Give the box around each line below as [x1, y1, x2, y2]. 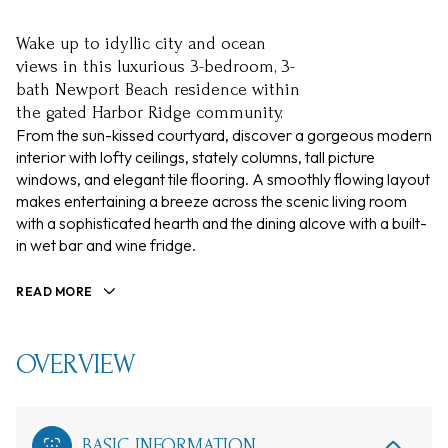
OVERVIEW [16, 349, 136, 381]
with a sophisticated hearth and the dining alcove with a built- [16, 213, 427, 233]
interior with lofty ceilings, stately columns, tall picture [16, 147, 375, 167]
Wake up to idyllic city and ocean [16, 34, 266, 53]
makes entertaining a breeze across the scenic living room [16, 191, 407, 211]
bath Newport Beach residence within [16, 80, 300, 99]
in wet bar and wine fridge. [16, 235, 196, 255]
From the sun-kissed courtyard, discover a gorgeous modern [16, 125, 432, 145]
